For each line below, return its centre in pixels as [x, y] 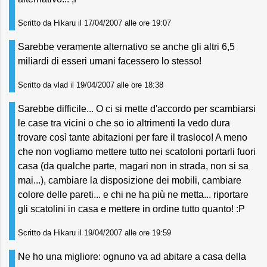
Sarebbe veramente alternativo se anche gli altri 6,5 [126, 47]
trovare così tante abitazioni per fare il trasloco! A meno [133, 137]
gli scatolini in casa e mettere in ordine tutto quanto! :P [131, 209]
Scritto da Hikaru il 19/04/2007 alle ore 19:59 [94, 233]
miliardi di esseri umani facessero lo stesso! [110, 61]
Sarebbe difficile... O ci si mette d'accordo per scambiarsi [137, 109]
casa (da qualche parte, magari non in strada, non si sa [133, 166]
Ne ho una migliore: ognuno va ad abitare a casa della [132, 257]
